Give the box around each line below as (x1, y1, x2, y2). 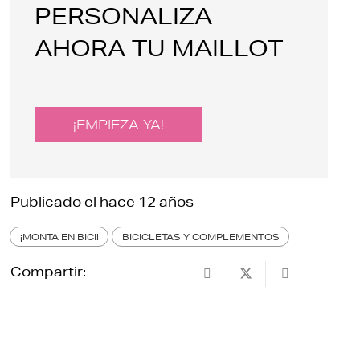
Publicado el (10, 193, 100, 211)
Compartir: (10, 262, 87, 280)
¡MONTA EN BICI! (19, 231, 99, 243)
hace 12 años (100, 193, 194, 211)
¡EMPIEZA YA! (73, 116, 165, 133)
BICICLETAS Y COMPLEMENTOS (121, 231, 280, 243)
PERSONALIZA (35, 3, 213, 29)
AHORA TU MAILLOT (35, 35, 284, 61)
